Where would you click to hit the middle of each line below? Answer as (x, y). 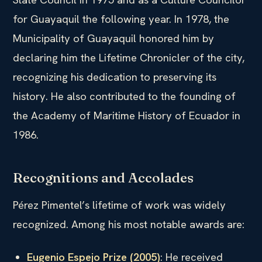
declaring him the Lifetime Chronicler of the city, (129, 57)
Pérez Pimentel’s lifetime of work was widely (119, 205)
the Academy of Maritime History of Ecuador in (127, 115)
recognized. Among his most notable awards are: (129, 224)
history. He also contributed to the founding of (124, 96)
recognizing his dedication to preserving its (115, 77)
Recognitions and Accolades (103, 177)
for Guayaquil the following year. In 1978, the (121, 19)
